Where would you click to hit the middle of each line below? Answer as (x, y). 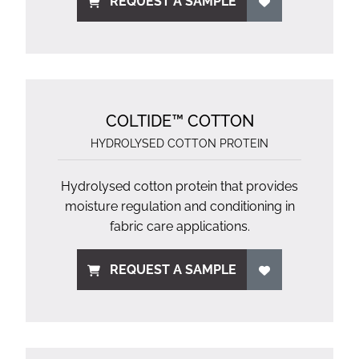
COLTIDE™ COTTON (179, 121)
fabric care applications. (179, 226)
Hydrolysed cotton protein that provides (179, 186)
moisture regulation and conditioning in (179, 206)
